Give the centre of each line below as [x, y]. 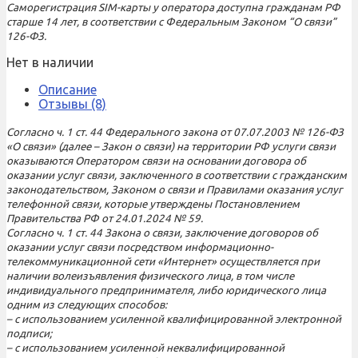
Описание [68, 89]
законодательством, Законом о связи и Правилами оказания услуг [175, 189]
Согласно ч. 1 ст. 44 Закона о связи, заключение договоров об [162, 233]
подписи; [29, 333]
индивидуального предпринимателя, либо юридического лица [166, 290]
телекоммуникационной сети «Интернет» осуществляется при [163, 261]
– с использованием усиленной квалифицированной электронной [174, 319]
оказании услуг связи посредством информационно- [140, 247]
